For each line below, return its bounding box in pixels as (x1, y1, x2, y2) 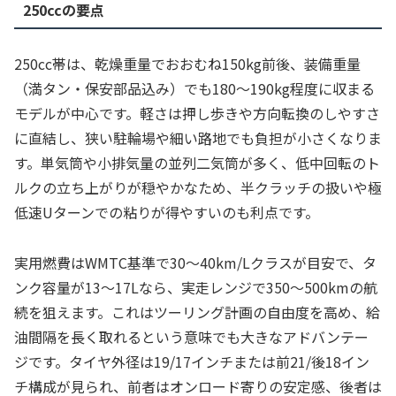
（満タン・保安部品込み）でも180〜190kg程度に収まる (14, 78, 375, 100)
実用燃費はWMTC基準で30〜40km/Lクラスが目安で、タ (14, 252, 377, 274)
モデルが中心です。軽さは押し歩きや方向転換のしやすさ (14, 103, 380, 125)
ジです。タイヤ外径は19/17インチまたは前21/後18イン (14, 351, 369, 373)
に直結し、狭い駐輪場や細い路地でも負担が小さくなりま (14, 127, 382, 149)
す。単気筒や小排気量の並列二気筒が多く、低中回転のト (14, 152, 380, 174)
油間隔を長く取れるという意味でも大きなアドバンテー (14, 326, 369, 348)
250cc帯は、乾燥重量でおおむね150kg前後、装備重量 (14, 53, 361, 75)
